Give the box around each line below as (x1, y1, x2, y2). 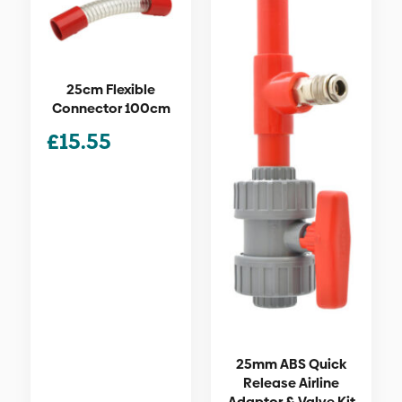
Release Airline (243, 373, 339, 393)
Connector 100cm (51, 98, 170, 118)
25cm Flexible (66, 79, 155, 99)
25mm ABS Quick (236, 354, 346, 374)
